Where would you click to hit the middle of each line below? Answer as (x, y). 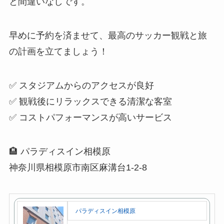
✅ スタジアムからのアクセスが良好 (81, 85)
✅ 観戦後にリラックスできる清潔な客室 (90, 101)
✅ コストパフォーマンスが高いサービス (90, 117)
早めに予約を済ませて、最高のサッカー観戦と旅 (108, 36)
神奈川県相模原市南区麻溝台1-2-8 (78, 167)
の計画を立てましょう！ (58, 52)
